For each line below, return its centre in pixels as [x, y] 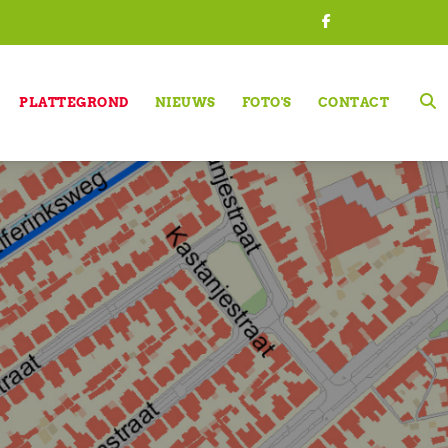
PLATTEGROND [74, 102]
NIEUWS [185, 102]
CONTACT [353, 102]
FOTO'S [266, 102]
